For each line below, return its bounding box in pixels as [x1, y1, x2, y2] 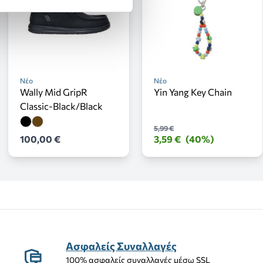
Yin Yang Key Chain [153, 86, 232, 98]
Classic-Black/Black [20, 100, 103, 112]
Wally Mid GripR [20, 86, 88, 98]
